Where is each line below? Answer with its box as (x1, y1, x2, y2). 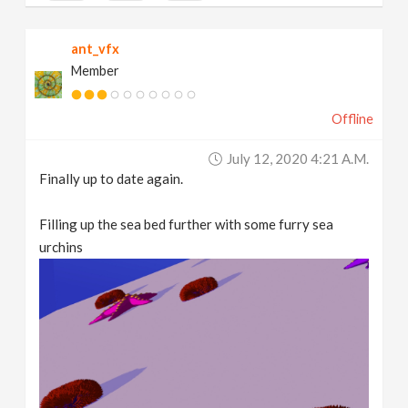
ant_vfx (71, 41, 120, 57)
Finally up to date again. (39, 170, 184, 188)
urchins (39, 239, 84, 256)
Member (71, 63, 120, 79)
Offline (331, 111, 373, 127)
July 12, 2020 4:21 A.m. (226, 150, 369, 168)
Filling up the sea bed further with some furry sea (39, 216, 334, 233)
